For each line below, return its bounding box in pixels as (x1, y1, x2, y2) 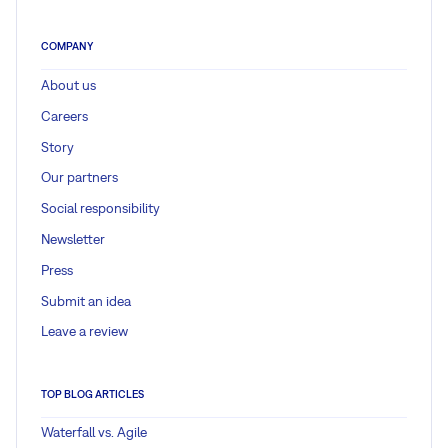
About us (41, 76, 96, 93)
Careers (41, 107, 88, 124)
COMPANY (41, 40, 93, 53)
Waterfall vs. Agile (41, 424, 147, 441)
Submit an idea (41, 292, 131, 309)
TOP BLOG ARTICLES (41, 387, 144, 400)
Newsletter (41, 230, 105, 247)
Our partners (41, 169, 118, 186)
